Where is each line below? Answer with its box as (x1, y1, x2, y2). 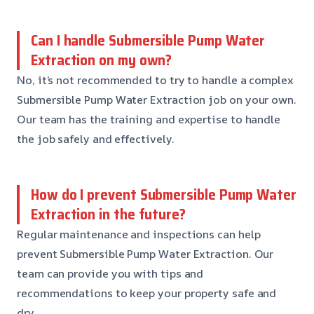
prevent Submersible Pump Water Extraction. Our (17, 245, 274, 261)
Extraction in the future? (31, 202, 186, 226)
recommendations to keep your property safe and (17, 285, 277, 301)
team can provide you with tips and (17, 265, 204, 281)
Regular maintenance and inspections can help (17, 226, 261, 242)
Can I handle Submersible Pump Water (31, 28, 266, 52)
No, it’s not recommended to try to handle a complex (17, 71, 294, 88)
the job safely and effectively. (17, 130, 175, 146)
